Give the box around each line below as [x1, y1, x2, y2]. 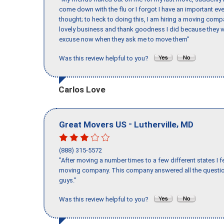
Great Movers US [59, 119, 126, 129]
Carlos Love [58, 84, 105, 94]
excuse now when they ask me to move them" [59, 35, 189, 43]
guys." [59, 176, 76, 184]
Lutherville [134, 119, 176, 129]
